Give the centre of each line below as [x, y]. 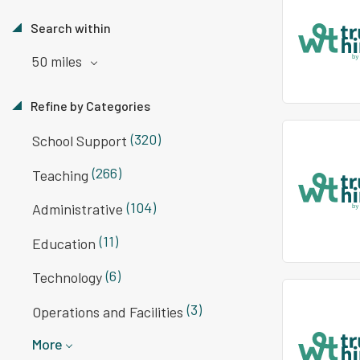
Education [64, 243]
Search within [70, 27]
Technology [67, 278]
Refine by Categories [89, 105]
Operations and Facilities [108, 311]
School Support [80, 141]
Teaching [60, 175]
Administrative [78, 209]
